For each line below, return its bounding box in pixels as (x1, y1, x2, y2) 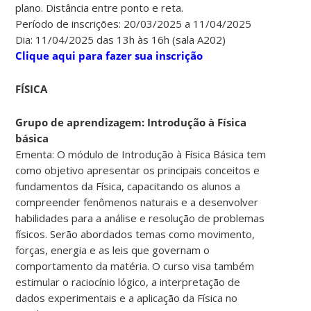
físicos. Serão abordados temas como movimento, (15, 226, 255, 241)
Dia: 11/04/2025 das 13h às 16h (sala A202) (15, 32, 226, 47)
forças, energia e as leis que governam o (15, 242, 210, 257)
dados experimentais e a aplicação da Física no (15, 290, 238, 305)
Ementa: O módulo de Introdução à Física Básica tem (15, 146, 267, 161)
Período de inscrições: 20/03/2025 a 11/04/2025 (15, 16, 252, 31)
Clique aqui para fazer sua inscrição (15, 48, 203, 62)
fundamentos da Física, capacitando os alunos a (15, 178, 241, 193)
